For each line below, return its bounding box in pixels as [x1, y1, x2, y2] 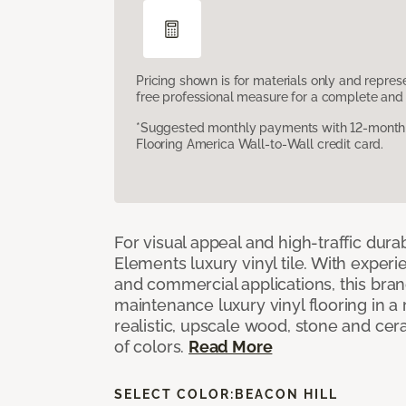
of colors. [114, 336, 189, 356]
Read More [188, 336, 273, 356]
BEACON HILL [235, 386, 338, 401]
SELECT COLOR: [114, 386, 235, 401]
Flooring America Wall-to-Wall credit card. [136, 136, 384, 151]
